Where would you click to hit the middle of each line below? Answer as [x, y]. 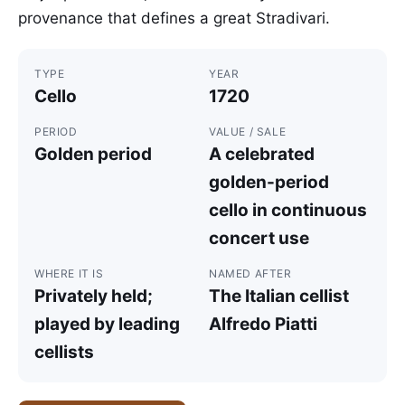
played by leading [107, 324]
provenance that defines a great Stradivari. [174, 18]
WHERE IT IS [69, 273]
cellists [64, 352]
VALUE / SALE [248, 132]
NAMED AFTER [250, 273]
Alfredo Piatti [263, 324]
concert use [259, 238]
